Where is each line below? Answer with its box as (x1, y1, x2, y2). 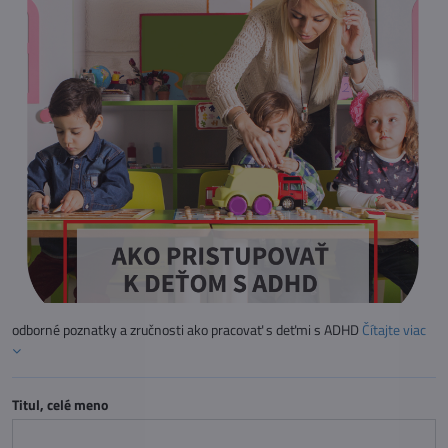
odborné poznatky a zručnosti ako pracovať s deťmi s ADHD (12, 319, 362, 340)
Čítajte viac (362, 319, 426, 340)
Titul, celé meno (12, 394, 108, 415)
